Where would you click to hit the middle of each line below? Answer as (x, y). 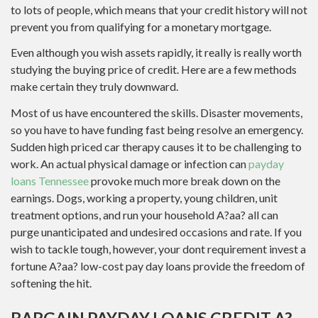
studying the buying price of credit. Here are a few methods (154, 70)
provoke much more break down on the (185, 180)
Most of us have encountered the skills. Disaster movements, (157, 112)
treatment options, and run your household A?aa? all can (144, 214)
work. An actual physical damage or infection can (130, 163)
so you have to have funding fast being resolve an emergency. (157, 129)
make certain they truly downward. (94, 87)
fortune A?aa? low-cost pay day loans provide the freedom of (158, 265)
